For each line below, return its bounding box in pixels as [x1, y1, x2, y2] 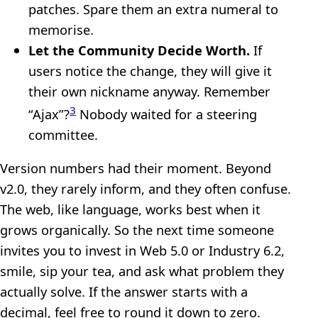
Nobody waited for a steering [76, 104, 257, 123]
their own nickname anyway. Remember [28, 82, 270, 100]
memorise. [28, 20, 94, 38]
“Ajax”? [28, 104, 70, 123]
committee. [28, 125, 98, 143]
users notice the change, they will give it [28, 61, 272, 79]
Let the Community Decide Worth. [28, 40, 250, 59]
